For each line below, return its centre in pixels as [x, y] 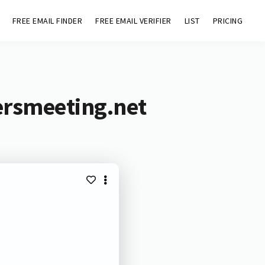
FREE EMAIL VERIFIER [133, 21]
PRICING [228, 21]
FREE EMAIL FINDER [47, 21]
